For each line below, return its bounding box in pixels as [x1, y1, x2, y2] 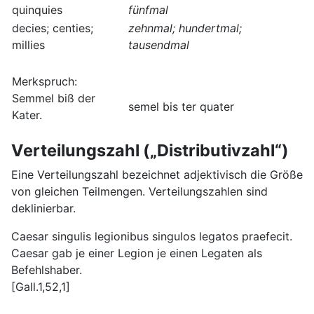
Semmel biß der [12, 91, 95, 106]
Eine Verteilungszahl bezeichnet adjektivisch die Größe [11, 168, 303, 182]
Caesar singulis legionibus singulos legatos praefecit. [11, 229, 292, 244]
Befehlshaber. [11, 263, 82, 278]
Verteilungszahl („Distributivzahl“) [11, 140, 289, 161]
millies [12, 38, 45, 53]
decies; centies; [12, 21, 93, 36]
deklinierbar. [11, 201, 76, 216]
